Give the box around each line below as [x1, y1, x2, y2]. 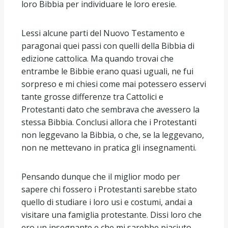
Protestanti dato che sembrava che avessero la [21, 103, 199, 115]
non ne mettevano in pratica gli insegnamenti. [21, 141, 196, 153]
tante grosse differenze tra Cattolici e [21, 91, 163, 102]
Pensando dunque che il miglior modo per [21, 170, 180, 182]
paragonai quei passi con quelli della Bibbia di [21, 40, 194, 51]
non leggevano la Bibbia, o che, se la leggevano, [21, 129, 204, 140]
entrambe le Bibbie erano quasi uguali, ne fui [21, 65, 193, 77]
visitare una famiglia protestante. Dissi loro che [21, 209, 202, 220]
